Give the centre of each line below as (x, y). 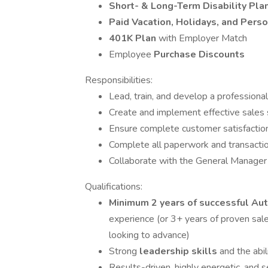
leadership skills (179, 251)
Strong (124, 251)
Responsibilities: (119, 80)
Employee (131, 54)
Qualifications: (114, 187)
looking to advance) (149, 235)
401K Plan (134, 38)
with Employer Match (203, 38)
